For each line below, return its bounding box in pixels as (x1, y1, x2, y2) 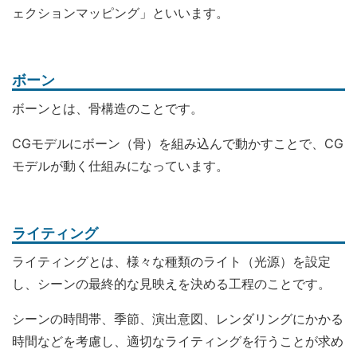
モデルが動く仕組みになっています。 (12, 158, 229, 174)
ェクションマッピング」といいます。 (12, 5, 229, 21)
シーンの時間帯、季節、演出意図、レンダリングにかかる (12, 311, 343, 327)
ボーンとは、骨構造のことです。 (12, 100, 203, 116)
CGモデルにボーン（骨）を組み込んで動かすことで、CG (12, 135, 343, 151)
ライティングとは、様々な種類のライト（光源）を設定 (12, 253, 331, 269)
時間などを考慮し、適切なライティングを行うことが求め (12, 333, 343, 349)
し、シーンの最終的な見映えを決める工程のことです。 (12, 276, 331, 292)
